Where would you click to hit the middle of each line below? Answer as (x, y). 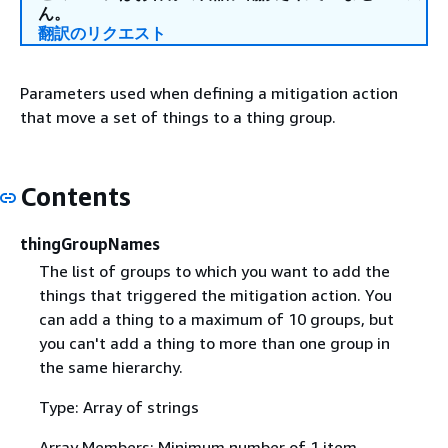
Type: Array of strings (118, 406)
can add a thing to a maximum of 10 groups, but (216, 318)
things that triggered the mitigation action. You (215, 294)
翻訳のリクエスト (102, 33)
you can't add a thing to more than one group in (214, 342)
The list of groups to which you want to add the (214, 270)
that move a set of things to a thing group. (178, 117)
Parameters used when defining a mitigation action (209, 93)
